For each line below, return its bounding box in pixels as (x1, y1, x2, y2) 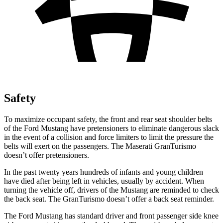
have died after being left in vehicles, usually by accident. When (4, 176, 204, 185)
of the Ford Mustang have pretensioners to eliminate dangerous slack (4, 123, 219, 132)
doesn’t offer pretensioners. (4, 150, 89, 159)
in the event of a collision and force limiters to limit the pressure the (4, 132, 214, 141)
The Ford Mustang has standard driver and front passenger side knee (4, 211, 219, 220)
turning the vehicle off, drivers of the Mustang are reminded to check (4, 185, 219, 194)
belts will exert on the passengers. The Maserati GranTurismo (4, 141, 196, 150)
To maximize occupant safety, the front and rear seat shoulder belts (4, 114, 212, 123)
